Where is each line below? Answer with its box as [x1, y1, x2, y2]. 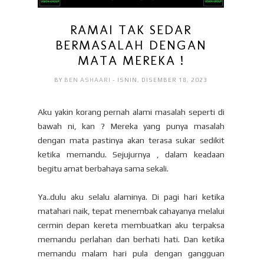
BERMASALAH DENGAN [55, 37, 207, 54]
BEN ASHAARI [64, 77, 113, 84]
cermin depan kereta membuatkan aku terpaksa [38, 220, 225, 230]
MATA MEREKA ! [77, 52, 184, 69]
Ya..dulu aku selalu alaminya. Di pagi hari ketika [38, 192, 225, 202]
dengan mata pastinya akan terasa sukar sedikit [38, 136, 225, 146]
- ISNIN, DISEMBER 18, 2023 [113, 77, 208, 84]
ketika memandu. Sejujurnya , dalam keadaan [38, 150, 225, 160]
